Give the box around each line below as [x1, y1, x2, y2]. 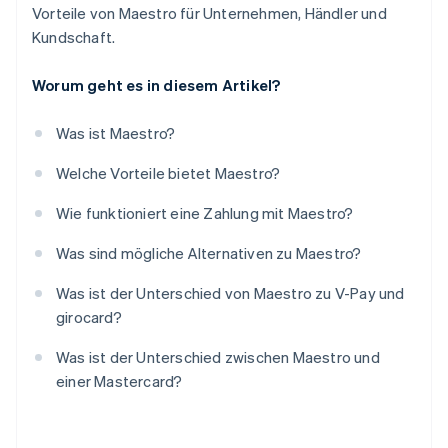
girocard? [56, 307, 122, 328]
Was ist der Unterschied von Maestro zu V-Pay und [56, 283, 405, 304]
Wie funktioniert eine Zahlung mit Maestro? [56, 203, 354, 224]
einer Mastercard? [56, 371, 183, 392]
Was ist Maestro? [56, 123, 176, 144]
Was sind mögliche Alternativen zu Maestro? [56, 243, 362, 264]
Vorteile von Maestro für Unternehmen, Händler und [32, 3, 387, 24]
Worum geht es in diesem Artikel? [32, 75, 281, 96]
